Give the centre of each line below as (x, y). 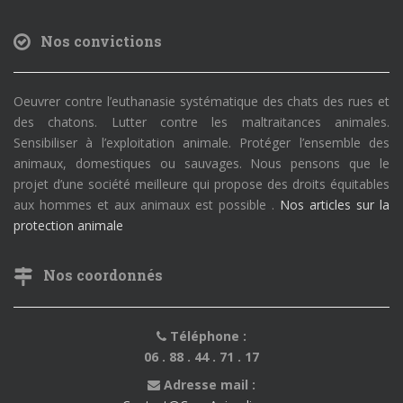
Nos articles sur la (335, 205)
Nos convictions (96, 40)
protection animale (68, 226)
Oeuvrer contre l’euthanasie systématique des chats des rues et (201, 102)
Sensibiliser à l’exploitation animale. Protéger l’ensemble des (201, 143)
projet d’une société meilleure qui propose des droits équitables (201, 184)
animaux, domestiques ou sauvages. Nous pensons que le (201, 164)
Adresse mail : (208, 384)
